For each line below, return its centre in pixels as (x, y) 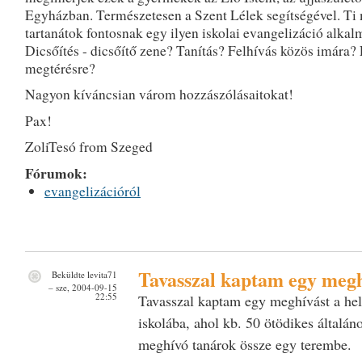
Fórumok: (58, 173)
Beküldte (68, 274)
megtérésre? (60, 68)
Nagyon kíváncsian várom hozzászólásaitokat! (159, 94)
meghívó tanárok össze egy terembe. (244, 344)
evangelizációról (93, 191)
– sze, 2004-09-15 (82, 287)
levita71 (102, 274)
